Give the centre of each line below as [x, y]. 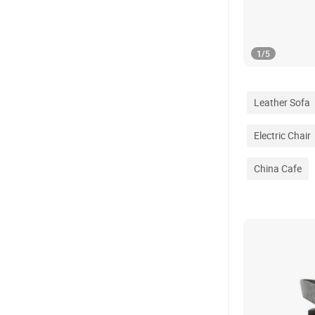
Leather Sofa [282, 102]
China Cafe [278, 168]
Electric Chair [282, 135]
